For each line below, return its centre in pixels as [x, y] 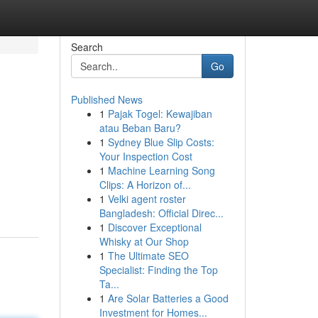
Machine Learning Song [161, 170]
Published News [106, 99]
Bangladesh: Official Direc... [161, 213]
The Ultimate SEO [148, 256]
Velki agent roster [147, 199]
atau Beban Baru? [140, 128]
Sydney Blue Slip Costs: [161, 142]
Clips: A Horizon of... [145, 185]
